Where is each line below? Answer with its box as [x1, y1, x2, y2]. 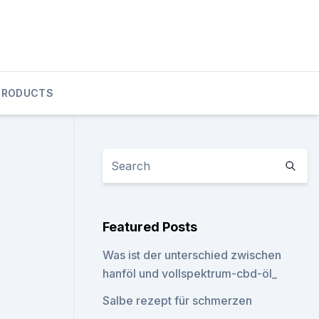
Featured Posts [103, 219, 198, 234]
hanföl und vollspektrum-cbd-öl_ [103, 266, 278, 281]
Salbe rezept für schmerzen [103, 293, 253, 308]
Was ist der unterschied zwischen [103, 248, 282, 262]
